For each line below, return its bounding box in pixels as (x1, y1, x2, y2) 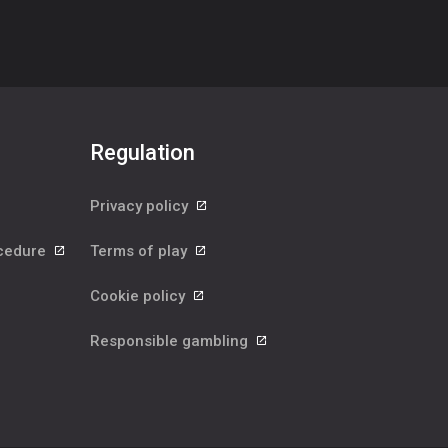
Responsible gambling (90, 332, 252, 351)
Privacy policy (90, 197, 192, 216)
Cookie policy (90, 287, 189, 306)
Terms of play (90, 242, 191, 261)
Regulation (90, 140, 195, 166)
